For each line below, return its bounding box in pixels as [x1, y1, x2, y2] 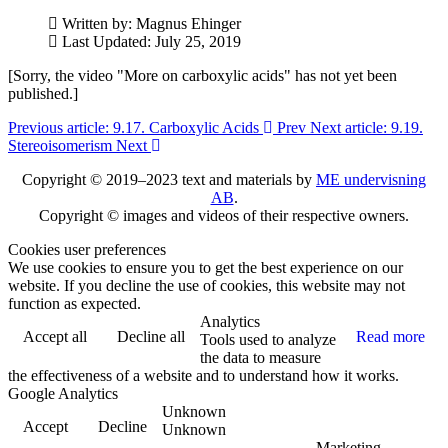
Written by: [58, 14, 136, 32]
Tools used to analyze [200, 330, 336, 348]
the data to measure [200, 348, 321, 366]
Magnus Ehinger [136, 14, 241, 32]
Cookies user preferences [8, 240, 166, 258]
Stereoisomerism [8, 136, 116, 154]
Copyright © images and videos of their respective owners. [39, 206, 409, 224]
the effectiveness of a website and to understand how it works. [8, 366, 399, 384]
